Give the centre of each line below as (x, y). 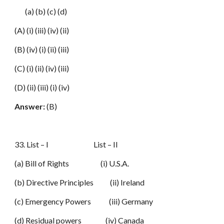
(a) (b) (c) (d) (41, 11)
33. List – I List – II (66, 144)
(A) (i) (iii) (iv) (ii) (42, 30)
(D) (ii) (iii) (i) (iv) (42, 87)
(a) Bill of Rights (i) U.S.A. (72, 163)
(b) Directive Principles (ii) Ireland (80, 182)
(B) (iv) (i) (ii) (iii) (42, 49)
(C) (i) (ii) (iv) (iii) (42, 68)
